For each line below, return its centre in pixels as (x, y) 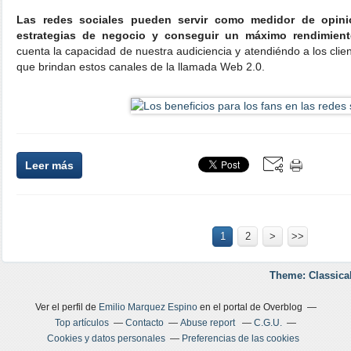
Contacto (145, 322)
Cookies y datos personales (106, 338)
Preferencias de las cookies (241, 338)
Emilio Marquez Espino (148, 307)
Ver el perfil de (67, 307)
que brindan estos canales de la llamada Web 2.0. (141, 66)
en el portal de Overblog (250, 307)
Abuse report (209, 322)
